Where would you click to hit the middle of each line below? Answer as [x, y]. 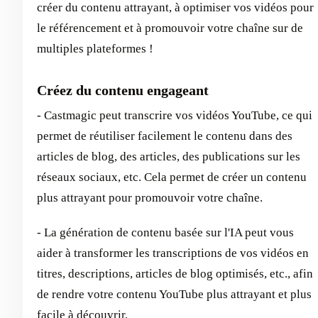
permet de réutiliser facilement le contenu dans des [165, 136]
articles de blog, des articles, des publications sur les [169, 157]
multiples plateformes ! [95, 49]
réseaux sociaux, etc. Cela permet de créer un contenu [172, 177]
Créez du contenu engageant [123, 91]
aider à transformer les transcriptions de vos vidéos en [173, 253]
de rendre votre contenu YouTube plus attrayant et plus [174, 295]
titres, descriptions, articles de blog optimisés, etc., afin [175, 274]
